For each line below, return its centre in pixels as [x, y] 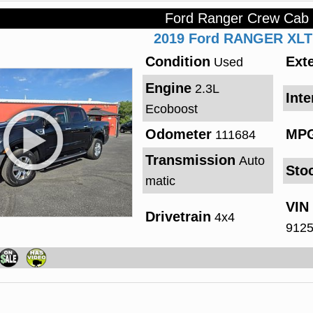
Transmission [190, 160]
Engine [168, 88]
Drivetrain [178, 217]
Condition [177, 62]
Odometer [178, 134]
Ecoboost [171, 109]
